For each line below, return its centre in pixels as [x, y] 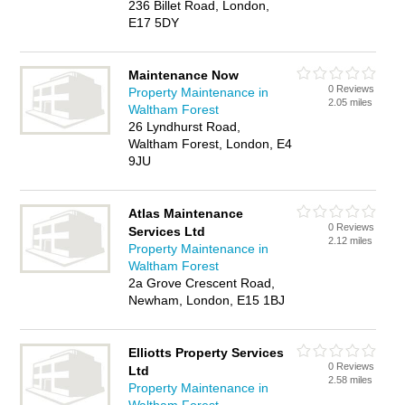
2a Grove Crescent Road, [202, 283]
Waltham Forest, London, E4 [211, 144]
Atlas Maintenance [186, 213]
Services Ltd [167, 231]
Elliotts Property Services [207, 353]
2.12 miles [351, 240]
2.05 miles [351, 102]
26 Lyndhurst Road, [185, 127]
